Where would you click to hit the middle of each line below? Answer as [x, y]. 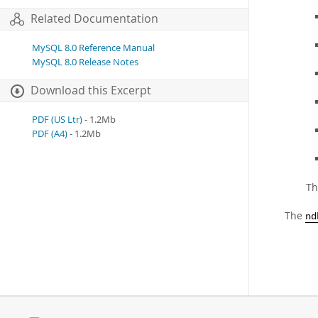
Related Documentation [94, 19]
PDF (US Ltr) [57, 120]
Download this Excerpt [91, 91]
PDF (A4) [50, 134]
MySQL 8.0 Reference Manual [93, 48]
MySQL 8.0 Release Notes [85, 62]
